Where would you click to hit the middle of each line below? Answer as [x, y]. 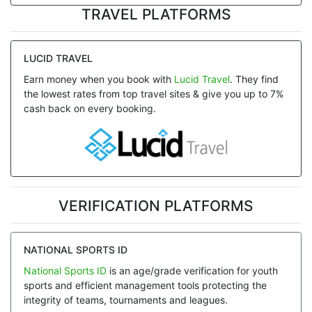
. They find [254, 79]
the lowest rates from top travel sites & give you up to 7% [153, 93]
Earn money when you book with [99, 79]
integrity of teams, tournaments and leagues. [125, 299]
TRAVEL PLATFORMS [156, 15]
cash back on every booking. [89, 108]
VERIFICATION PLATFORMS [156, 206]
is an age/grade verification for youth [192, 270]
